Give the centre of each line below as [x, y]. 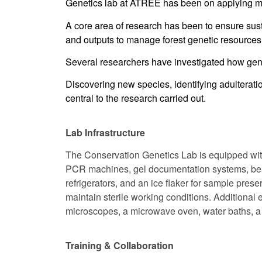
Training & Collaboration [120, 245]
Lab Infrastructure [105, 132]
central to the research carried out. [136, 98]
